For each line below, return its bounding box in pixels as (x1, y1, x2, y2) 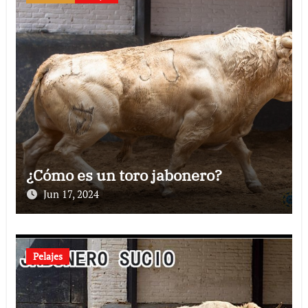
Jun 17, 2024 (43, 186, 99, 201)
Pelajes (32, 249, 63, 263)
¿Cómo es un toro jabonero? (25, 164, 222, 185)
